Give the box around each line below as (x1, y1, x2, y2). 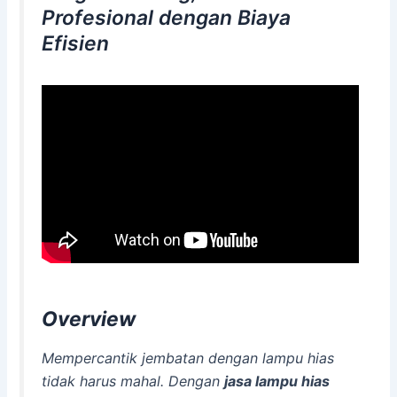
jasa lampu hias (224, 372, 331, 391)
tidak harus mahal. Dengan (42, 372, 225, 391)
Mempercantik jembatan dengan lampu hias (42, 349, 335, 368)
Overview (42, 306, 136, 331)
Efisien (42, 31, 110, 56)
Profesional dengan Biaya (42, 5, 292, 30)
